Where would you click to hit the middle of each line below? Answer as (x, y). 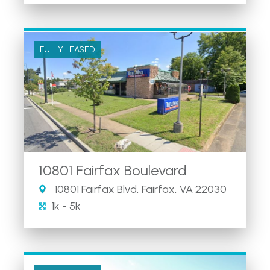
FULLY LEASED (67, 50)
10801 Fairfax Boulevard (112, 170)
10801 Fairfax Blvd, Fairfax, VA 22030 (140, 189)
